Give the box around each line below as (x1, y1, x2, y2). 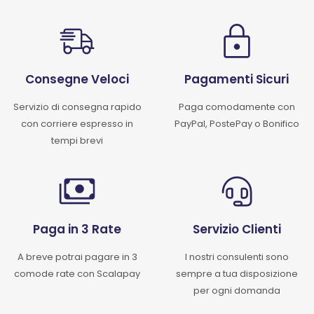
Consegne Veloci (25, 71, 130, 88)
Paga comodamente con (178, 100, 295, 114)
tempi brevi (51, 134, 104, 148)
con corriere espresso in (21, 117, 134, 131)
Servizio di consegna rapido (13, 100, 142, 114)
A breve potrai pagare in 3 (17, 250, 137, 264)
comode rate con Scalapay (14, 267, 141, 281)
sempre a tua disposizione (175, 267, 298, 281)
